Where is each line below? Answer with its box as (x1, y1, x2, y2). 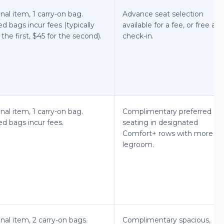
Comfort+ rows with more (122, 128, 213, 138)
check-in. (122, 31, 153, 40)
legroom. (122, 139, 154, 149)
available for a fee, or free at (122, 20, 218, 29)
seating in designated (122, 117, 198, 127)
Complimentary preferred (122, 106, 211, 116)
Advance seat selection (122, 9, 203, 18)
